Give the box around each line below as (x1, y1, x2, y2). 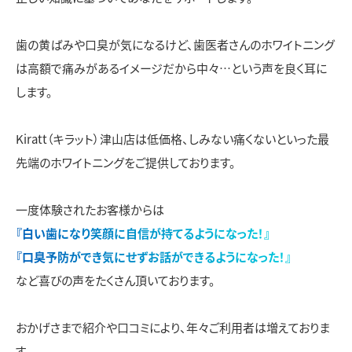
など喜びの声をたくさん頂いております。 (16, 272, 215, 289)
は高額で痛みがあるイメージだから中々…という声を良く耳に (16, 60, 327, 77)
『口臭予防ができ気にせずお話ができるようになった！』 (16, 248, 291, 266)
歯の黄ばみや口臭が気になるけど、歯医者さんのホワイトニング (16, 36, 335, 53)
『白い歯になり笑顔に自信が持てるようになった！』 (16, 225, 270, 242)
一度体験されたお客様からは (16, 201, 164, 218)
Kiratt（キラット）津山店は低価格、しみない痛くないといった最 (16, 130, 329, 148)
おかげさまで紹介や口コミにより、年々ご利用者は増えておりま (16, 319, 330, 336)
